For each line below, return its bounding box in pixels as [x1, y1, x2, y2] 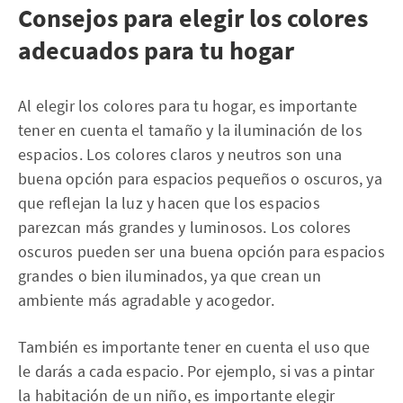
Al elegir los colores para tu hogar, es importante [18, 95, 358, 116]
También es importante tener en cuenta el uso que [18, 336, 371, 357]
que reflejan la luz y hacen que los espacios [18, 193, 320, 213]
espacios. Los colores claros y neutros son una [18, 144, 343, 165]
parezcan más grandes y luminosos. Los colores [18, 217, 352, 237]
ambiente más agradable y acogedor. [18, 290, 274, 310]
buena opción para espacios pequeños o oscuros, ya [18, 168, 382, 189]
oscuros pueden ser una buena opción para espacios [18, 241, 385, 262]
